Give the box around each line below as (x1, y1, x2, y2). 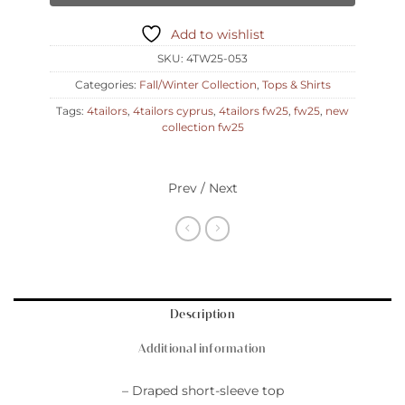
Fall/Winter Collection (138, 79, 257, 92)
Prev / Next (167, 179, 238, 196)
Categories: (74, 79, 139, 92)
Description (170, 310, 235, 322)
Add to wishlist (171, 26, 265, 43)
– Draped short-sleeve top (121, 381, 284, 399)
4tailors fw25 (219, 105, 288, 118)
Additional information (138, 344, 267, 356)
